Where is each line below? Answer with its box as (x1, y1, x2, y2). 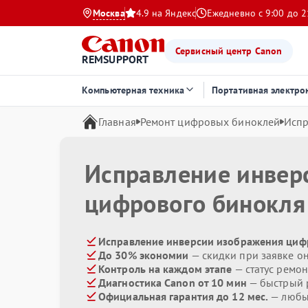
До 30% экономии (98, 248, 189, 262)
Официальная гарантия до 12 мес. (98, 289, 269, 303)
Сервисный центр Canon (175, 44, 283, 57)
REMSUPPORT (82, 52, 148, 66)
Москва (93, 7, 125, 19)
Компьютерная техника (82, 84, 184, 96)
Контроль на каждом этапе (98, 262, 232, 276)
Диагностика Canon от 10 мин (98, 276, 247, 289)
